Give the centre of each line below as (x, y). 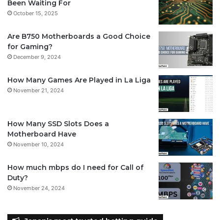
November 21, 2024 (39, 91)
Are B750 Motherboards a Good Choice (79, 37)
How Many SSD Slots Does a (58, 124)
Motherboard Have (42, 134)
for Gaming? (30, 47)
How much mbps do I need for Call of (75, 168)
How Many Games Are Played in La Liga (79, 80)
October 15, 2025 (36, 14)
